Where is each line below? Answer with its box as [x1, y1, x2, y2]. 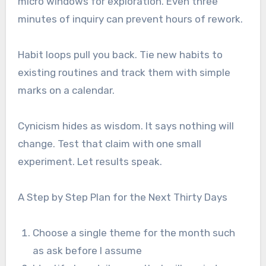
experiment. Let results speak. [17, 155, 162, 167]
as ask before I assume [33, 244, 142, 256]
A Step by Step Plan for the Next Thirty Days [17, 191, 227, 203]
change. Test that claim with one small [17, 137, 201, 150]
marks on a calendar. [17, 84, 115, 96]
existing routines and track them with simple [17, 66, 230, 78]
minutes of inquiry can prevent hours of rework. [17, 12, 243, 25]
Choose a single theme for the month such [33, 226, 236, 239]
